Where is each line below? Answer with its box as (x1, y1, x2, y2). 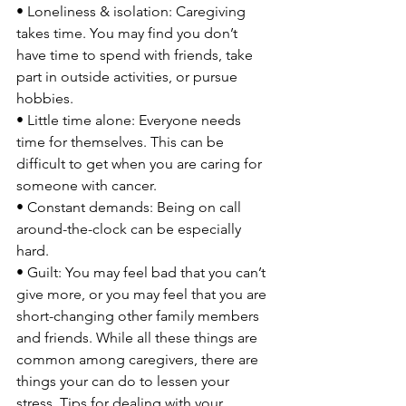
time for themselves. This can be (16, 133, 227, 150)
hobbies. (16, 90, 73, 107)
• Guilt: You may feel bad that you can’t (16, 264, 269, 281)
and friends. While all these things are (16, 329, 261, 346)
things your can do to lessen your (16, 372, 233, 390)
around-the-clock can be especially (16, 220, 245, 237)
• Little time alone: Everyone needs (16, 111, 245, 129)
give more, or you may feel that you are (16, 285, 270, 303)
